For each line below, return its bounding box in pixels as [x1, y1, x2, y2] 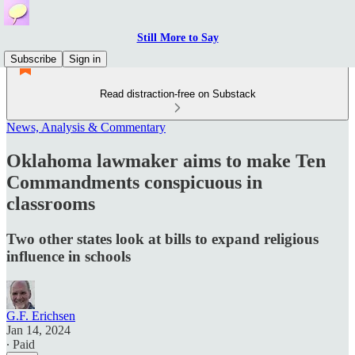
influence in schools [6, 247, 131, 265]
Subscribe [10, 53, 56, 65]
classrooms [6, 193, 95, 214]
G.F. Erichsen [6, 308, 75, 323]
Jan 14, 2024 [6, 323, 71, 337]
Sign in [69, 53, 101, 65]
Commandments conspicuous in [6, 171, 262, 193]
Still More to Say [136, 32, 219, 44]
